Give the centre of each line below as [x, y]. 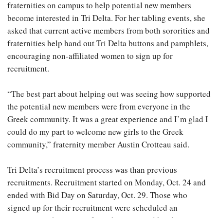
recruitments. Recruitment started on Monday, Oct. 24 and [107, 182]
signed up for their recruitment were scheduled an [92, 207]
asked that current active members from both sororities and [109, 30]
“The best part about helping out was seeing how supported [109, 93]
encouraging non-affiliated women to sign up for [90, 55]
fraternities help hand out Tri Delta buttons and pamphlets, [108, 43]
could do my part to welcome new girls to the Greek [95, 131]
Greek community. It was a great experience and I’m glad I [108, 119]
